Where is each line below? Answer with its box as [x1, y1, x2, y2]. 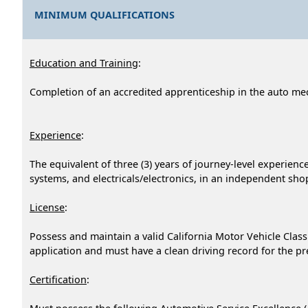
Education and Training [30, 56, 138, 69]
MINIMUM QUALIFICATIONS [34, 8, 175, 21]
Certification [30, 272, 87, 286]
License [30, 200, 65, 214]
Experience [30, 128, 81, 142]
